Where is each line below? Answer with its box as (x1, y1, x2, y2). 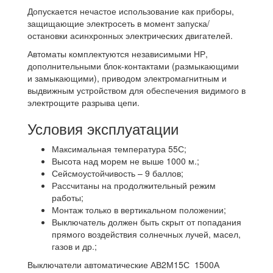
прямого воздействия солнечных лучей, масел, (52, 228, 241, 241)
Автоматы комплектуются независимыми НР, (27, 48, 208, 60)
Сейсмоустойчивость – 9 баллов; (52, 167, 183, 180)
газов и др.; (52, 240, 97, 253)
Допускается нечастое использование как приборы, (27, 5, 234, 18)
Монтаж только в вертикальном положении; (52, 204, 226, 216)
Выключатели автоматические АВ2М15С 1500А (27, 258, 219, 271)
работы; (52, 191, 83, 204)
